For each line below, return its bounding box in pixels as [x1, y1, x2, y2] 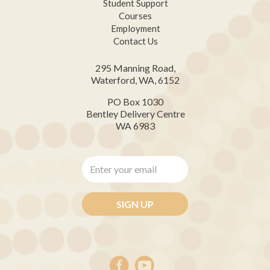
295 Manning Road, [95, 61, 175, 74]
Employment [110, 22, 160, 34]
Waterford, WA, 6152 [91, 74, 180, 86]
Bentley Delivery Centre [86, 107, 185, 119]
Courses [119, 10, 152, 21]
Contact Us [113, 35, 158, 46]
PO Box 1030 [107, 95, 163, 107]
